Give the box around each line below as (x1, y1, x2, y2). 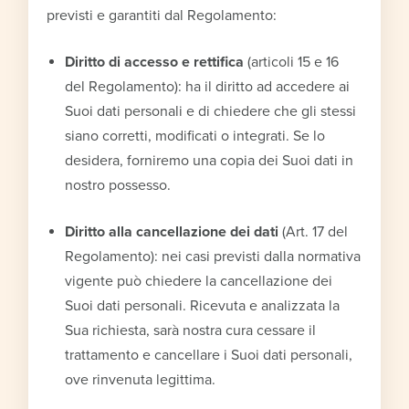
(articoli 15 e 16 (247, 52, 340, 71)
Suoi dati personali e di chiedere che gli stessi (65, 101, 357, 121)
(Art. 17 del (278, 222, 349, 241)
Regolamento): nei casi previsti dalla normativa (65, 246, 362, 266)
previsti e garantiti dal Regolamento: (47, 5, 278, 25)
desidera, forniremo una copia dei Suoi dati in (65, 151, 354, 170)
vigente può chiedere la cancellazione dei (65, 271, 333, 290)
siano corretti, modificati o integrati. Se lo (65, 126, 326, 145)
